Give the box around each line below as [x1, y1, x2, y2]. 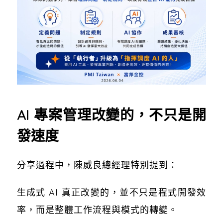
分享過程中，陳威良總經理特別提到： [16, 159, 178, 171]
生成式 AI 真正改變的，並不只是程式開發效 [16, 186, 207, 198]
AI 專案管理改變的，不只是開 [16, 106, 207, 123]
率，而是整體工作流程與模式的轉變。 [16, 204, 178, 216]
